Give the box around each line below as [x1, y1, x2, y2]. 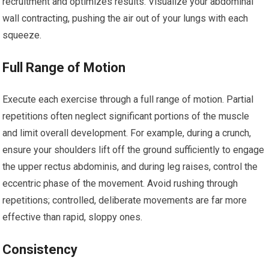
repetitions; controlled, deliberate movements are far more [2, 195, 247, 206]
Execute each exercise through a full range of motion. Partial [2, 94, 254, 105]
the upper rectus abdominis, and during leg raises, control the [2, 161, 258, 172]
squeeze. [2, 29, 42, 41]
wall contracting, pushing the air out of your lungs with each [2, 13, 249, 24]
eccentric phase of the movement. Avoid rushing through [2, 178, 238, 189]
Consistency [2, 242, 78, 257]
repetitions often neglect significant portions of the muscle [2, 110, 250, 122]
